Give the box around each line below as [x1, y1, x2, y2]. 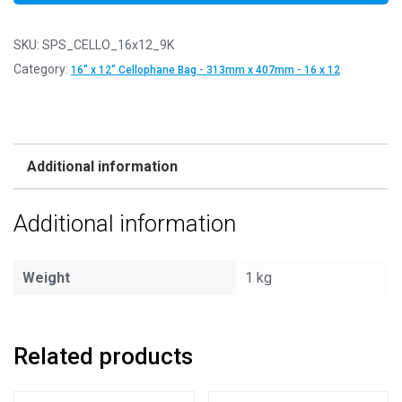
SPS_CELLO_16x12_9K [42, 38, 174, 52]
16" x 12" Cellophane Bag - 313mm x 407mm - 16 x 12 [71, 64, 340, 76]
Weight [22, 269, 70, 287]
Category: [13, 62, 71, 76]
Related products [13, 343, 193, 371]
